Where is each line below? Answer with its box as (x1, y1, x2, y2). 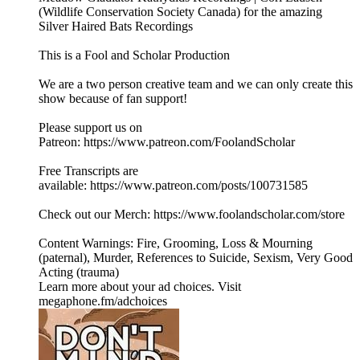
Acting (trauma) (39, 265, 119, 280)
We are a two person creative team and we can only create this (39, 77, 353, 92)
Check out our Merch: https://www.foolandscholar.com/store (39, 207, 345, 222)
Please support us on (39, 121, 142, 135)
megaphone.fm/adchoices (39, 294, 167, 309)
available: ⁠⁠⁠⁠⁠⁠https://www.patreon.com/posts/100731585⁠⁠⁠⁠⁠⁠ (39, 178, 308, 193)
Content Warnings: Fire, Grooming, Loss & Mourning (39, 236, 313, 251)
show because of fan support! (39, 92, 187, 106)
